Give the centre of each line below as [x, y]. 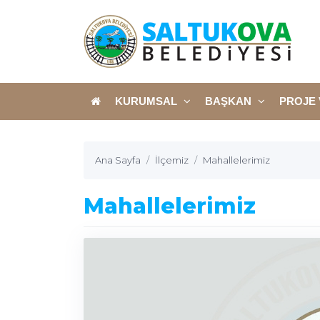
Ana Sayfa [118, 160]
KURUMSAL [147, 101]
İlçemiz [172, 160]
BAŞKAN [230, 101]
